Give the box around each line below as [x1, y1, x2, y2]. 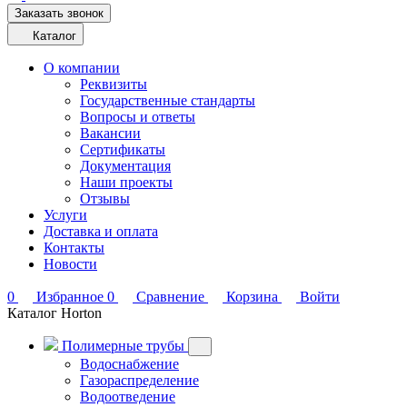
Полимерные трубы [58, 338, 188, 353]
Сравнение [136, 289, 204, 304]
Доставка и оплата [44, 223, 158, 239]
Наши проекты [80, 174, 173, 190]
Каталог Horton [7, 305, 102, 321]
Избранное [36, 289, 104, 304]
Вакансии [80, 125, 141, 141]
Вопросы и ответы [80, 109, 195, 124]
